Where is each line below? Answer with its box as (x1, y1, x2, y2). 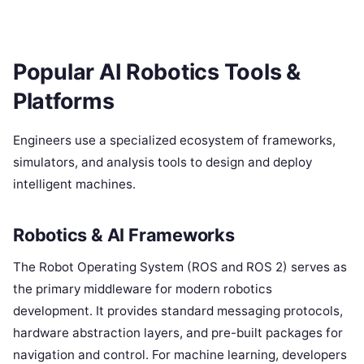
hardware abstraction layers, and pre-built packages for (13, 324, 343, 340)
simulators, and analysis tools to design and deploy (13, 154, 312, 171)
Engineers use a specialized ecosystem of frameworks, (13, 132, 336, 149)
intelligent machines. (13, 176, 136, 193)
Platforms (13, 87, 115, 115)
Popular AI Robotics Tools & (13, 58, 301, 85)
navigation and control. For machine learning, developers (13, 346, 347, 362)
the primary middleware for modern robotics (13, 280, 272, 297)
